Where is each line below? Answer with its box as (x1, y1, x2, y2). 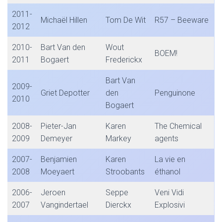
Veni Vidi (155, 188, 184, 197)
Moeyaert (41, 167, 74, 176)
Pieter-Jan (41, 121, 76, 131)
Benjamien (41, 155, 77, 164)
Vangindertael (41, 200, 88, 210)
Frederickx (106, 55, 142, 64)
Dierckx (106, 200, 131, 210)
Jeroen (41, 188, 65, 197)
